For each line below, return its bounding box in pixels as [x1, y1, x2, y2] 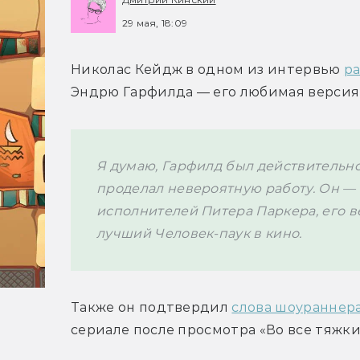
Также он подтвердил [71, 300, 232, 316]
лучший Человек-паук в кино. [96, 226, 305, 242]
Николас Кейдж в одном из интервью [71, 62, 344, 78]
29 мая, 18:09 [122, 16, 188, 29]
